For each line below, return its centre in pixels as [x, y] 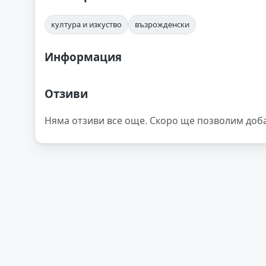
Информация [83, 56]
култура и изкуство [86, 24]
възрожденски [162, 24]
